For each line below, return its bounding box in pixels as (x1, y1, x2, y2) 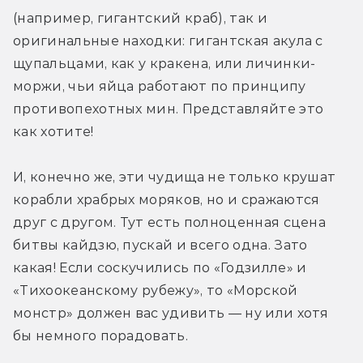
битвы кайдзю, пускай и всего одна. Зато (13, 237, 308, 253)
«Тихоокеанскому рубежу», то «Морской (13, 282, 298, 298)
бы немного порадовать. (13, 327, 189, 344)
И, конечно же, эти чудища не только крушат (13, 169, 336, 185)
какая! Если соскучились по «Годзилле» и (13, 259, 307, 275)
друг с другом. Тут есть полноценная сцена (13, 214, 327, 230)
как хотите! (13, 123, 94, 139)
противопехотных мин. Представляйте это (13, 100, 324, 117)
